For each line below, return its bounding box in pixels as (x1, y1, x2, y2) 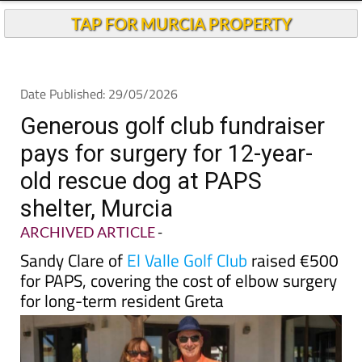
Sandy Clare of (20, 247, 127, 273)
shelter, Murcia (20, 195, 173, 222)
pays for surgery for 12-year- (20, 140, 313, 167)
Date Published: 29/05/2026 (20, 84, 178, 103)
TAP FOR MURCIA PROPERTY (70, 14, 292, 33)
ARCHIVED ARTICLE (20, 223, 155, 241)
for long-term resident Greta (20, 288, 224, 314)
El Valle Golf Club (127, 247, 247, 273)
